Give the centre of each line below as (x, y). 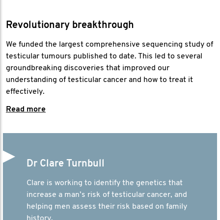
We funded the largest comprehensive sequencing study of (110, 45)
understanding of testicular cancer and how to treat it (99, 80)
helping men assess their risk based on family (107, 207)
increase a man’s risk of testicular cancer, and (107, 195)
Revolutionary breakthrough (70, 26)
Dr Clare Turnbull (66, 164)
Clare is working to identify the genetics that (105, 183)
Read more (26, 110)
